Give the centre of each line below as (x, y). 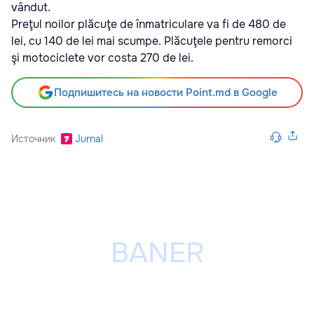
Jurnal (89, 138)
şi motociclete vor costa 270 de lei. (102, 57)
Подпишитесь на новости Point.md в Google (165, 92)
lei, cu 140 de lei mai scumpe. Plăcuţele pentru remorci (152, 41)
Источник (33, 138)
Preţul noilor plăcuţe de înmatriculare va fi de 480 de (149, 24)
